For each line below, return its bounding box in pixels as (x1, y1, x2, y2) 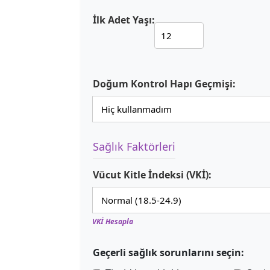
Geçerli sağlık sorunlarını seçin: (93, 246, 244, 259)
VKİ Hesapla (92, 216, 133, 227)
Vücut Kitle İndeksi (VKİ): (93, 168, 212, 181)
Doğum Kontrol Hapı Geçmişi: (93, 77, 236, 90)
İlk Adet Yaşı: (93, 13, 155, 27)
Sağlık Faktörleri (93, 139, 175, 154)
